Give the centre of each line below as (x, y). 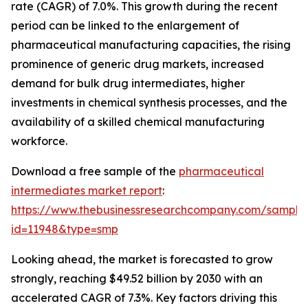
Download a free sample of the (95, 172)
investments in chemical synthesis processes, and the (149, 103)
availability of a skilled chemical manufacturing (138, 122)
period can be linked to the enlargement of (125, 26)
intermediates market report (87, 191)
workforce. (39, 141)
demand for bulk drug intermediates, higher (128, 84)
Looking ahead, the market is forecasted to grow (142, 260)
